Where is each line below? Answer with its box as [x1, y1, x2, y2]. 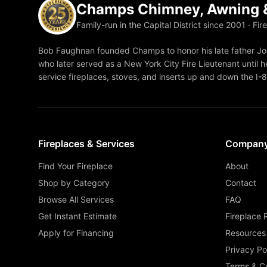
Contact [225, 178, 256, 188]
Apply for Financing [38, 228, 114, 238]
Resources [225, 228, 266, 238]
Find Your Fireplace [38, 161, 113, 171]
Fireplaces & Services [38, 138, 135, 150]
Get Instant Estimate [38, 211, 117, 221]
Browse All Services [38, 194, 114, 204]
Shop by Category [38, 178, 110, 188]
